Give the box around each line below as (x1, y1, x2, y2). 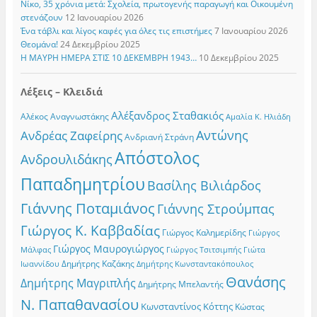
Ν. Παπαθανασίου (20, 294, 139, 315)
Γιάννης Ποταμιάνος (20, 199, 155, 219)
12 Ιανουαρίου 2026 (64, 11, 144, 23)
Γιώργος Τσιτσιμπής (166, 244, 241, 255)
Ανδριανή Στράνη (124, 132, 194, 143)
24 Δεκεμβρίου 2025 (59, 38, 140, 50)
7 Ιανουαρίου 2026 (214, 24, 288, 37)
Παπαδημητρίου (20, 173, 145, 196)
